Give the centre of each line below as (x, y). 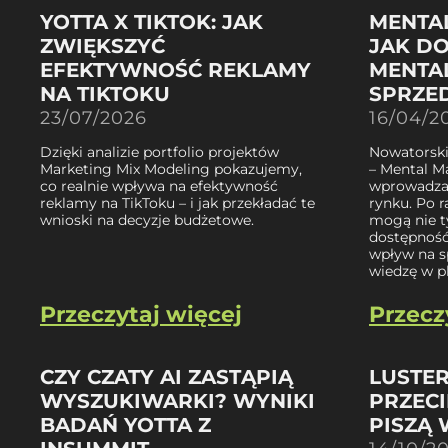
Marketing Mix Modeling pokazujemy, (171, 168)
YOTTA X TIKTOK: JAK (151, 21)
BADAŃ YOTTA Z (125, 424)
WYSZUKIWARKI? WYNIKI (177, 400)
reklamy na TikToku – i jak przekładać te (177, 202)
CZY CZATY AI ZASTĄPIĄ (166, 376)
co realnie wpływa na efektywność (159, 185)
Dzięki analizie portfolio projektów (159, 151)
